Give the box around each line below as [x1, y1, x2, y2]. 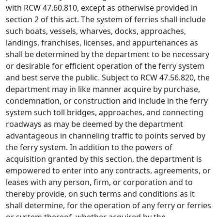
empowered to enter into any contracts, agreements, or [6, 165, 211, 176]
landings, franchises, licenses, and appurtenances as [6, 37, 198, 48]
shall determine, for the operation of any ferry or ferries [6, 200, 211, 211]
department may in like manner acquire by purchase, [6, 84, 200, 94]
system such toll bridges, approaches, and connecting [6, 107, 203, 118]
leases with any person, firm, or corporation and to [6, 177, 193, 187]
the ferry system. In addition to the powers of [6, 142, 172, 153]
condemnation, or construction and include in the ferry [6, 95, 208, 106]
